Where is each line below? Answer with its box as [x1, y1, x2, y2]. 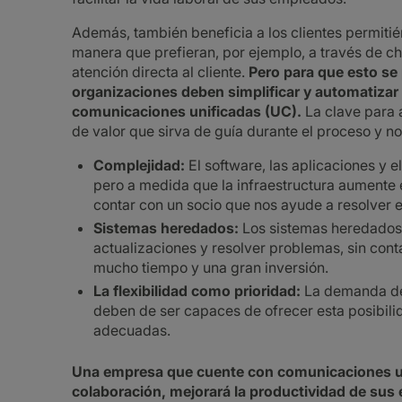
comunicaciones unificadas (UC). [72, 102, 301, 120]
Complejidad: [93, 156, 188, 174]
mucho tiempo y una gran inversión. [93, 258, 328, 276]
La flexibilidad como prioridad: [93, 282, 301, 300]
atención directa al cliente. [72, 63, 249, 81]
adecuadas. [93, 321, 170, 339]
